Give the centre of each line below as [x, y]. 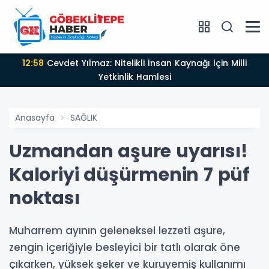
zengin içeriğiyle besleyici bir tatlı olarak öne [125, 248]
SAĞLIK [84, 118]
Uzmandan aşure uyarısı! [128, 152]
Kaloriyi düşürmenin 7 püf [130, 175]
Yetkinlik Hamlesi [134, 77]
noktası [44, 198]
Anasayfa [35, 118]
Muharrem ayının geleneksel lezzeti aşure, [117, 231]
